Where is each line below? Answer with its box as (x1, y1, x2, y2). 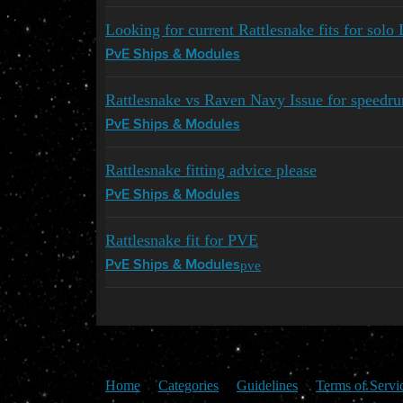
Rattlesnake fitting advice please (105, 160, 317, 179)
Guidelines (237, 377, 298, 393)
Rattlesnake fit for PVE (105, 230, 258, 249)
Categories (158, 377, 219, 393)
